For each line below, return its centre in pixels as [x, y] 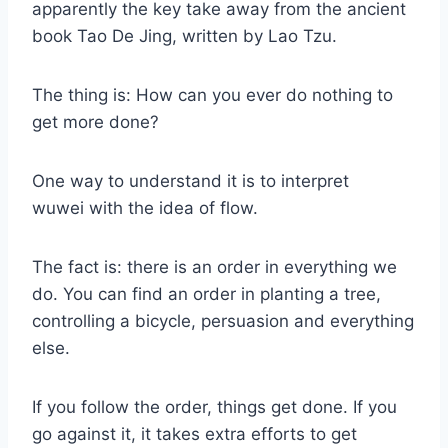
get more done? [95, 121]
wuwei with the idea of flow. [145, 207]
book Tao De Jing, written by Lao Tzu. [184, 35]
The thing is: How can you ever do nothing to [212, 94]
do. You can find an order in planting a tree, [206, 293]
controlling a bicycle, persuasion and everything [223, 320]
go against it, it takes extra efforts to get [194, 433]
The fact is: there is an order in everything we [214, 266]
